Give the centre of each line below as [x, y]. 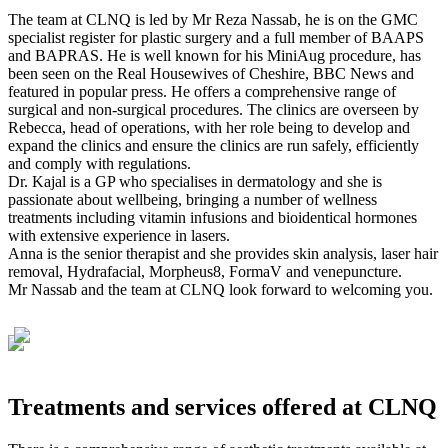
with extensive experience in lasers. [119, 235]
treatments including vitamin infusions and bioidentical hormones [212, 217]
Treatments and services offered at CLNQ [222, 407]
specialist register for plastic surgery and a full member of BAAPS [216, 37]
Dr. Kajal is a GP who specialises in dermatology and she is [195, 181]
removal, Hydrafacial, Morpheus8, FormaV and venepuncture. [205, 271]
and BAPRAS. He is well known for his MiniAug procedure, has [214, 55]
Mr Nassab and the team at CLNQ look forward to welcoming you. [220, 289]
